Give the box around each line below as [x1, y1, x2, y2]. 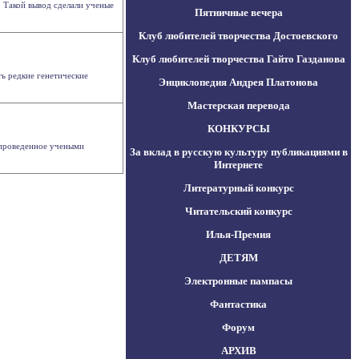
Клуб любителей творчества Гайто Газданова [131, 53, 345, 65]
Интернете [214, 159, 263, 171]
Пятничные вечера [194, 6, 283, 18]
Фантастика [210, 298, 267, 310]
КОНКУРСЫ [207, 123, 270, 135]
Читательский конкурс [184, 205, 292, 217]
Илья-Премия [206, 228, 271, 240]
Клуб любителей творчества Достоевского [139, 30, 338, 42]
